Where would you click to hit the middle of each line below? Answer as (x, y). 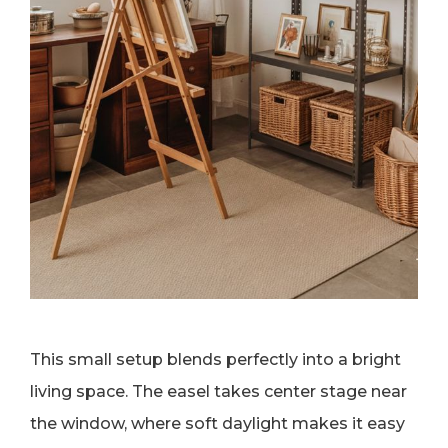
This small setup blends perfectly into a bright (215, 360)
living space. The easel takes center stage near (218, 392)
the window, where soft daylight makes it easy (217, 424)
